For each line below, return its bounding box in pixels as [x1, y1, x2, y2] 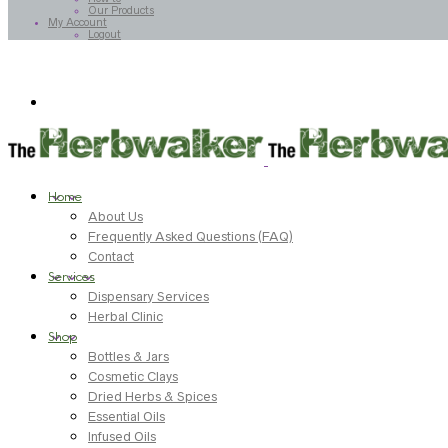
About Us [88, 209, 143, 224]
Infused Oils [88, 429, 156, 444]
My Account [48, 16, 107, 28]
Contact [88, 249, 134, 264]
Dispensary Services [88, 289, 209, 304]
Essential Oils [88, 409, 165, 424]
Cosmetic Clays [88, 369, 178, 384]
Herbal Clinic [88, 309, 163, 324]
